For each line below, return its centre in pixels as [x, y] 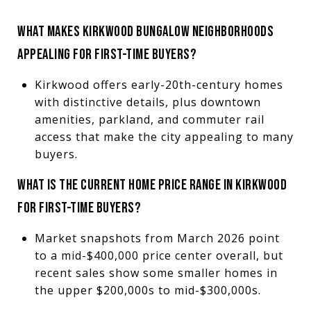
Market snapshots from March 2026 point [157, 238]
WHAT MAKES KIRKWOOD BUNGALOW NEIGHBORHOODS [145, 31]
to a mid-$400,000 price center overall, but [159, 255]
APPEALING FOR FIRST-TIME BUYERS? [107, 54]
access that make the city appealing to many [164, 136]
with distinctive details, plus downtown [148, 102]
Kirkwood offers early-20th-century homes [159, 84]
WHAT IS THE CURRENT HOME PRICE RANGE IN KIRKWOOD [152, 185]
